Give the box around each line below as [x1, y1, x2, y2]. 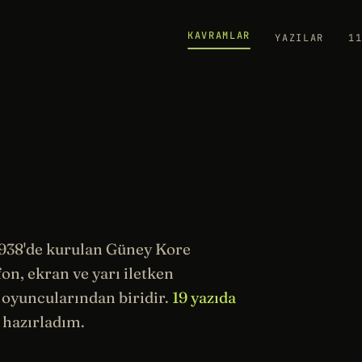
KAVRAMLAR [187, 29, 251, 42]
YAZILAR [275, 32, 324, 45]
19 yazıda [172, 288, 236, 307]
